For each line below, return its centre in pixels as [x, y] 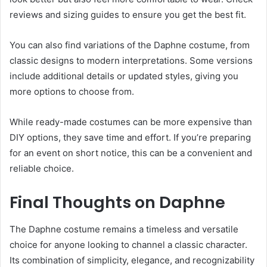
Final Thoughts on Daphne [117, 203]
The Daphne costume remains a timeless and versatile [124, 229]
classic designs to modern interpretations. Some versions [131, 61]
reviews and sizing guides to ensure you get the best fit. [128, 15]
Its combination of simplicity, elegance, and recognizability [132, 260]
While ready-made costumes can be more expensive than [131, 122]
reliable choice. [42, 169]
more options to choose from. [72, 92]
